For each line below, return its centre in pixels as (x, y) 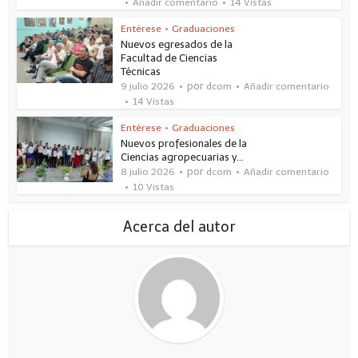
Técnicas (141, 71)
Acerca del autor (179, 227)
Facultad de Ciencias (169, 58)
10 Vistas (154, 187)
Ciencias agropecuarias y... (183, 157)
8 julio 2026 (148, 171)
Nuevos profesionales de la (184, 143)
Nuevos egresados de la (177, 44)
